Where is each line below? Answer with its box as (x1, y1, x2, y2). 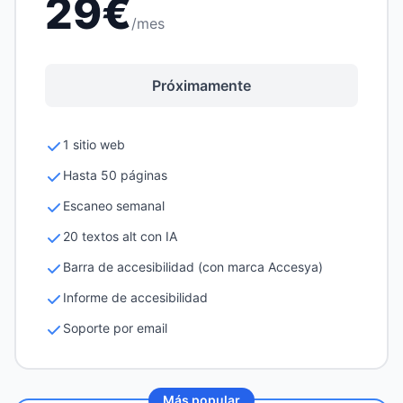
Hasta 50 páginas (63, 167, 167, 183)
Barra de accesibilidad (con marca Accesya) (63, 259, 323, 274)
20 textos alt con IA (63, 228, 177, 244)
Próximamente (152, 76, 251, 94)
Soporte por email (63, 320, 167, 336)
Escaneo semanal (63, 198, 165, 213)
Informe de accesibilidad (63, 290, 208, 305)
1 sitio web (63, 137, 125, 152)
